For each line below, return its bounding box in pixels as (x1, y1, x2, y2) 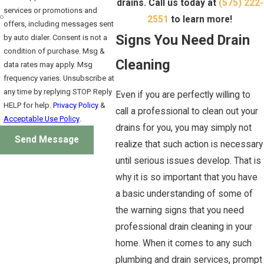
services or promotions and (3, 5, 97, 15)
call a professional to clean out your (115, 105, 258, 117)
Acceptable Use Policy (3, 114, 80, 123)
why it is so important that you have (115, 171, 258, 183)
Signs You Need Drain (115, 31, 250, 48)
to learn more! (169, 14, 232, 25)
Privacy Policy (52, 100, 98, 110)
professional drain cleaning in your (115, 221, 252, 232)
